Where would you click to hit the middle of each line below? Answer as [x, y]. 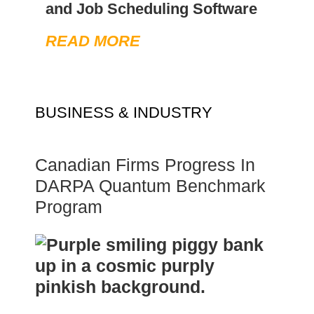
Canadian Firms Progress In [145, 165]
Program [69, 207]
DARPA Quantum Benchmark [150, 186]
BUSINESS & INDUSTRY [124, 113]
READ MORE [93, 41]
